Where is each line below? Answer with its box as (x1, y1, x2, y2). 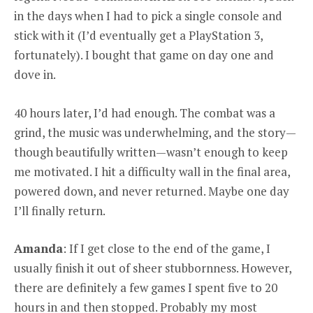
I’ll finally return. (14, 202, 105, 219)
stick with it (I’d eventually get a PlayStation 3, (14, 27, 263, 44)
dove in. (14, 66, 56, 83)
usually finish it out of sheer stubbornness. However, (14, 259, 291, 276)
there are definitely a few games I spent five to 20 (14, 279, 277, 296)
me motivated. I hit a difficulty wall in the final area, (14, 163, 290, 180)
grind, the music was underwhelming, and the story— (14, 124, 296, 140)
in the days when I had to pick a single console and (14, 8, 282, 24)
